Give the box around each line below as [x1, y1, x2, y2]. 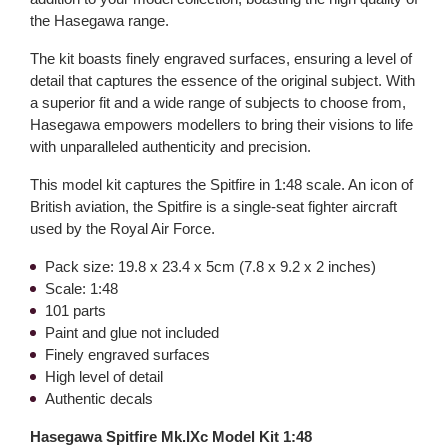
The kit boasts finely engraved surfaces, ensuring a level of [30, 50, 412, 67]
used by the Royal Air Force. [30, 220, 215, 237]
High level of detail [45, 368, 163, 385]
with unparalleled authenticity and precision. [30, 138, 311, 155]
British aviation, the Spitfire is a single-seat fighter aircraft [30, 198, 397, 215]
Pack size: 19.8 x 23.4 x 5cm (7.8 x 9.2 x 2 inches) [45, 258, 376, 275]
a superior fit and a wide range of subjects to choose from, [30, 94, 406, 111]
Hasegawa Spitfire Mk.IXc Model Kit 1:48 [30, 428, 312, 445]
